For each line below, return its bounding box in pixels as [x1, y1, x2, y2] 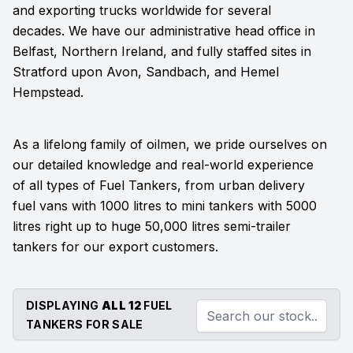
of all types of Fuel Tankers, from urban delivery [13, 177, 305, 193]
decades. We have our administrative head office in [13, 23, 315, 39]
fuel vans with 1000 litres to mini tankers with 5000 [13, 198, 317, 214]
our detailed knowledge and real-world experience [13, 157, 314, 173]
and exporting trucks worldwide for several [13, 2, 271, 18]
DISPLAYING [26, 299, 102, 312]
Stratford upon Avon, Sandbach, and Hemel [13, 64, 279, 80]
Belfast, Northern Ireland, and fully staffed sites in [13, 43, 311, 59]
